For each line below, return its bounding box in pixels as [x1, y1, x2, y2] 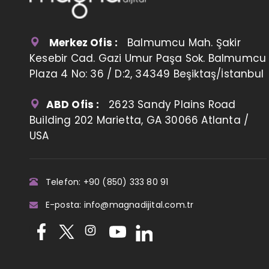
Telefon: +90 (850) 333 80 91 [40, 175, 169, 188]
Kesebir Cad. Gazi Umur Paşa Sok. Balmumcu [29, 50, 267, 65]
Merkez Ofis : [49, 35, 118, 50]
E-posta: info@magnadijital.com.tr [40, 198, 194, 211]
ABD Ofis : [46, 97, 100, 112]
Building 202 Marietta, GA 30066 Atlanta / [29, 112, 249, 127]
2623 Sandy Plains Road [99, 97, 236, 112]
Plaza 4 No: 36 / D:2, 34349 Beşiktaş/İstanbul [29, 66, 264, 81]
